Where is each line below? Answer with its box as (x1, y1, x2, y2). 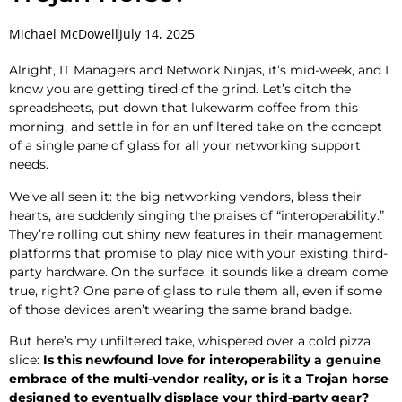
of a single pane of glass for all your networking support (9, 137, 361, 154)
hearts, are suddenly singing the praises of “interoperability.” (9, 206, 384, 223)
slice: (9, 352, 43, 369)
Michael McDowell (9, 25, 118, 43)
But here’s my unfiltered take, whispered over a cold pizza (9, 333, 371, 350)
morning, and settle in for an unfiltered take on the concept (9, 118, 382, 135)
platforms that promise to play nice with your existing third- (9, 244, 388, 261)
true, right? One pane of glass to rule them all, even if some (9, 282, 382, 299)
